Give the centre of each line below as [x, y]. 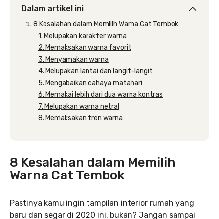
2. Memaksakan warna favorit [85, 48]
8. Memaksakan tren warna [80, 118]
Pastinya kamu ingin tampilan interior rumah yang [102, 203]
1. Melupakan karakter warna [82, 36]
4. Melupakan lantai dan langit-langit [95, 71]
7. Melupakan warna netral [79, 106]
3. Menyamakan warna [73, 59]
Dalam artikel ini [53, 9]
